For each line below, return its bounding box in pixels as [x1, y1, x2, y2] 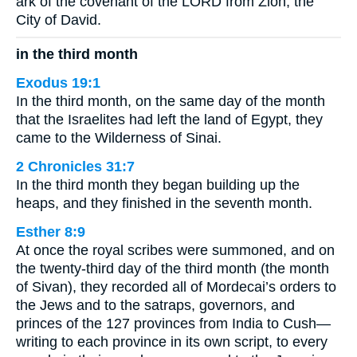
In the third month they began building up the [16, 176, 300, 193]
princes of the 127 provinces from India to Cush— [16, 315, 331, 331]
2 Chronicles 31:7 [16, 158, 135, 175]
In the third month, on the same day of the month [16, 92, 325, 109]
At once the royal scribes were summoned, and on [16, 241, 335, 258]
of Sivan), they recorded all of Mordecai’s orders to [16, 278, 336, 295]
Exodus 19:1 [16, 74, 100, 91]
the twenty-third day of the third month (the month [16, 260, 329, 277]
